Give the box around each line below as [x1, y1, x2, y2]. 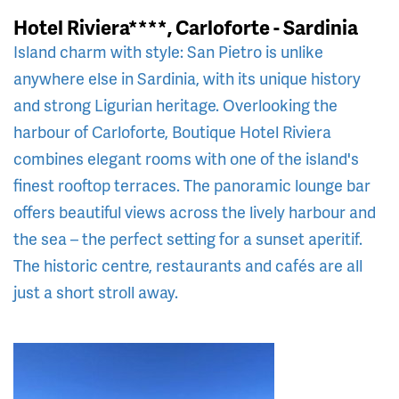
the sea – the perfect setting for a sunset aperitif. [13, 226, 362, 249]
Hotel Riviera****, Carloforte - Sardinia [13, 12, 358, 41]
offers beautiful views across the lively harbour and [13, 199, 376, 223]
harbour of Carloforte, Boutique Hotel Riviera [13, 119, 331, 142]
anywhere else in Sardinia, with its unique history [13, 66, 361, 89]
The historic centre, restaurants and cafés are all [13, 253, 362, 276]
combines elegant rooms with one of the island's [13, 146, 359, 169]
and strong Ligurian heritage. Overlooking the [13, 93, 338, 116]
